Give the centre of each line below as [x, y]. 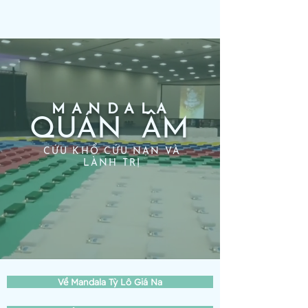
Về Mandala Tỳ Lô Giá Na [110, 282]
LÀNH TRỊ [112, 163]
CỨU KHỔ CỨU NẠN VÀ [112, 152]
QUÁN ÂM [109, 130]
